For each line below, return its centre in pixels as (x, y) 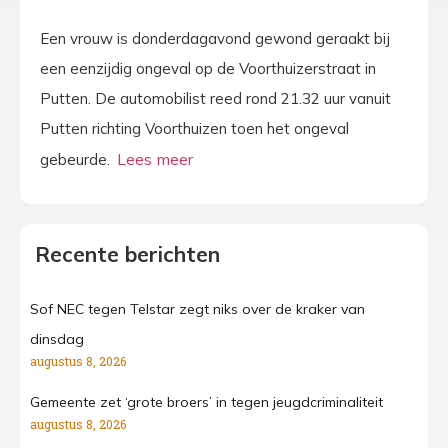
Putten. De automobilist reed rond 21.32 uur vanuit (215, 98)
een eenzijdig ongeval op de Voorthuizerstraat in (208, 68)
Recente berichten (127, 254)
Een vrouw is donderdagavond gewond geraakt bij (215, 38)
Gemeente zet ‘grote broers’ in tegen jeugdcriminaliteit (206, 402)
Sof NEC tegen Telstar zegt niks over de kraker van (197, 309)
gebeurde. (77, 159)
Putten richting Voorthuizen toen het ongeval (194, 128)
